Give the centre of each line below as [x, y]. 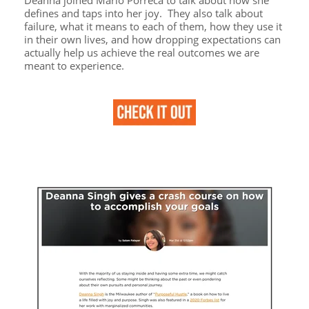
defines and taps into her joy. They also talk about [143, 13]
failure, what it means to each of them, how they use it [153, 26]
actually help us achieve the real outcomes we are [142, 52]
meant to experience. [74, 65]
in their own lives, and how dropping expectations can [152, 39]
